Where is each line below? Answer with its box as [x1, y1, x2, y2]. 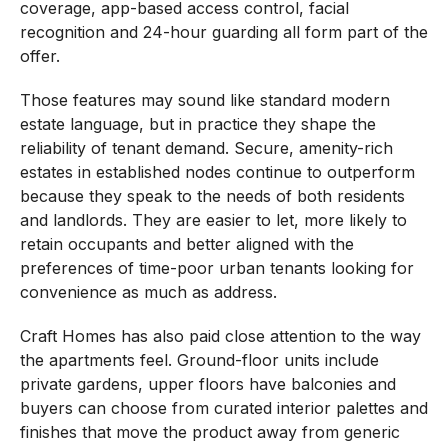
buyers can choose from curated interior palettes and [19, 397, 428, 418]
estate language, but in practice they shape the [19, 113, 376, 134]
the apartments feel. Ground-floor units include [19, 349, 379, 370]
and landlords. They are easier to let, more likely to [19, 209, 407, 230]
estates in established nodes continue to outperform [19, 161, 415, 182]
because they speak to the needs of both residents [19, 185, 405, 206]
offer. [19, 45, 60, 66]
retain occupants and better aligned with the [19, 233, 354, 254]
